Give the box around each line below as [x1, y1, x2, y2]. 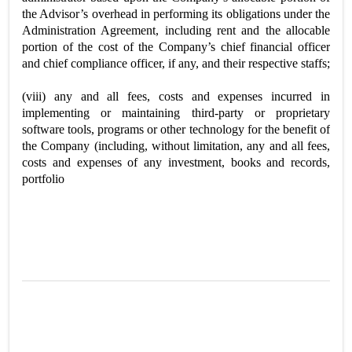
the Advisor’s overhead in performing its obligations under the [22, 7, 330, 20]
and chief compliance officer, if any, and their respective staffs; [22, 57, 330, 70]
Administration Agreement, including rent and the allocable [22, 24, 330, 37]
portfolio [22, 172, 64, 185]
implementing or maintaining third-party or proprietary [22, 106, 330, 119]
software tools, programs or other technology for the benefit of [22, 123, 330, 136]
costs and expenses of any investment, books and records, [22, 156, 330, 169]
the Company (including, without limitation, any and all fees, [22, 139, 330, 152]
